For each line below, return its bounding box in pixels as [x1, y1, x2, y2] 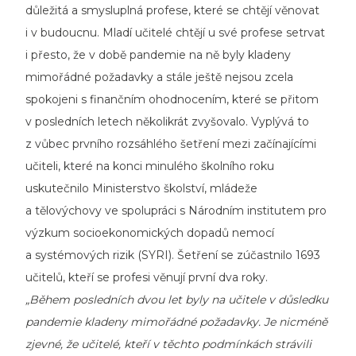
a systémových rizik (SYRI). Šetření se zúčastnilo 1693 [25, 247, 320, 262]
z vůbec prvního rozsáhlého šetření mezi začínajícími [25, 136, 316, 151]
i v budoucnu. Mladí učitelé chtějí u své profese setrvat [25, 25, 325, 40]
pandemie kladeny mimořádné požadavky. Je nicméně [25, 314, 327, 329]
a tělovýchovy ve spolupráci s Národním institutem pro [25, 203, 327, 218]
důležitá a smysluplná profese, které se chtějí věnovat [25, 2, 319, 17]
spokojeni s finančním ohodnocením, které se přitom [25, 91, 319, 106]
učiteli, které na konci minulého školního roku [25, 158, 274, 173]
